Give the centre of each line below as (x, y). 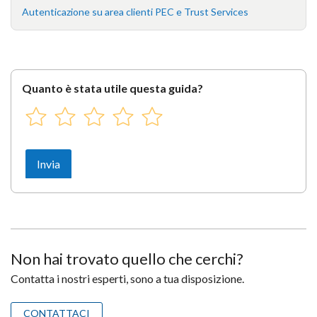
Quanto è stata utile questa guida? (113, 88)
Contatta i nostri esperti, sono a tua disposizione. (127, 278)
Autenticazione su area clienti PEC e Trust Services (135, 12)
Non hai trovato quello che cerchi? (127, 259)
